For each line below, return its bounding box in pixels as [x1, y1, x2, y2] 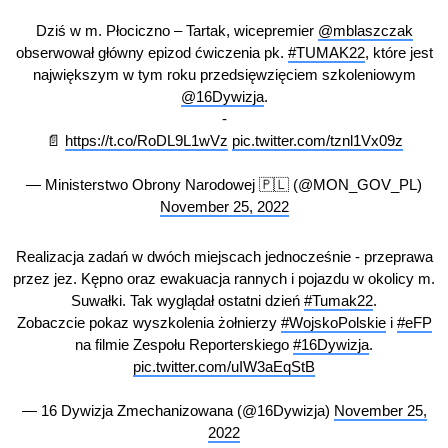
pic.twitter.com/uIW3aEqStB [133, 357, 315, 375]
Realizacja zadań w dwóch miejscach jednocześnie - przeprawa [15, 247, 433, 265]
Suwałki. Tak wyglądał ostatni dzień [71, 291, 304, 309]
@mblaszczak [317, 22, 413, 39]
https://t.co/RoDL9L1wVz [64, 132, 228, 149]
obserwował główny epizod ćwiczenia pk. [15, 44, 288, 61]
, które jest [364, 44, 433, 61]
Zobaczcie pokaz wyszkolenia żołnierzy [16, 313, 281, 331]
